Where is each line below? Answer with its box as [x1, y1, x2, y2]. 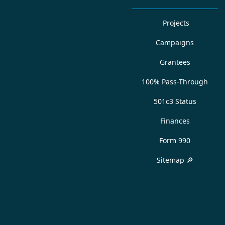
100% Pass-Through [142, 77, 208, 86]
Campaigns [156, 38, 194, 47]
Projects [162, 18, 189, 28]
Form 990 [159, 136, 191, 145]
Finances [160, 116, 190, 126]
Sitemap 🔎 [156, 155, 193, 165]
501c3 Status [153, 96, 196, 106]
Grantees [159, 57, 190, 67]
